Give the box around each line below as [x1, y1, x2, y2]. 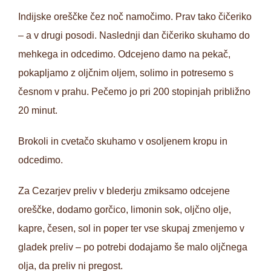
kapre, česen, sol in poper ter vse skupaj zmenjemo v [18, 223, 244, 233]
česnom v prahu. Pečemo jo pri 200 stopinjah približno [18, 86, 250, 97]
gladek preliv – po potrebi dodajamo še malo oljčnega [18, 241, 247, 252]
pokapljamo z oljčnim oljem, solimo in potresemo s [18, 67, 233, 78]
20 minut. [18, 105, 57, 116]
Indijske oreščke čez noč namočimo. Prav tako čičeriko [18, 11, 252, 22]
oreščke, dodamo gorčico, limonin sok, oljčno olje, [18, 204, 231, 215]
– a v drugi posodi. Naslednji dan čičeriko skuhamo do [18, 30, 250, 41]
